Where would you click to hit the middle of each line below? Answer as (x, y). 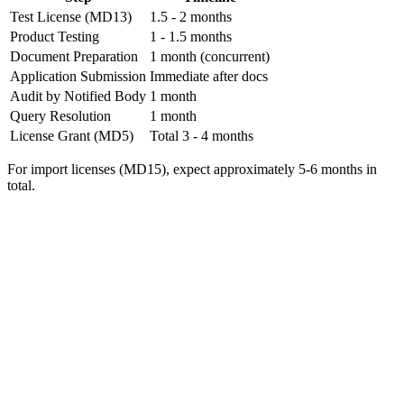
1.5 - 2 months (191, 16)
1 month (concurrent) (210, 56)
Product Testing (55, 36)
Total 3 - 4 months (202, 135)
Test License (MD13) (71, 16)
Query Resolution (60, 115)
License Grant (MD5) (72, 135)
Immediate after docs (209, 76)
